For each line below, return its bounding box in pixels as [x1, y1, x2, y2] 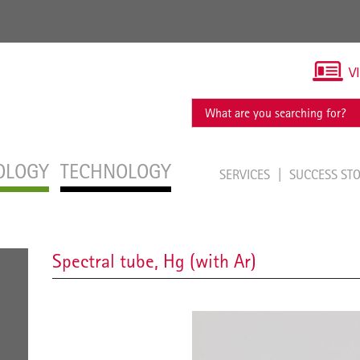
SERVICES [219, 166, 273, 182]
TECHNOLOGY [60, 159, 171, 183]
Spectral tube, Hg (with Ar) [52, 249, 256, 272]
